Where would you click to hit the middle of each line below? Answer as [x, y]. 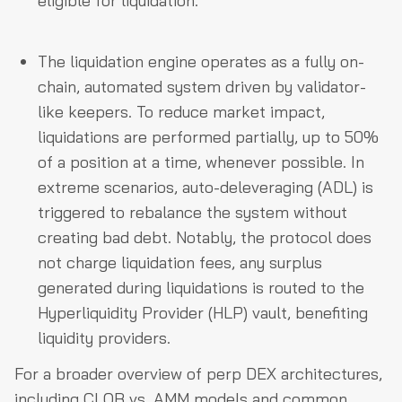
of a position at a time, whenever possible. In [201, 162]
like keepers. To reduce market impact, [181, 111]
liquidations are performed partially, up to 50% [208, 136]
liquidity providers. [104, 337]
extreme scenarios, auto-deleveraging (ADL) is [205, 187]
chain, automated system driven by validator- [202, 86]
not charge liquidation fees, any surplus [180, 262]
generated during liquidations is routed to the [201, 287]
